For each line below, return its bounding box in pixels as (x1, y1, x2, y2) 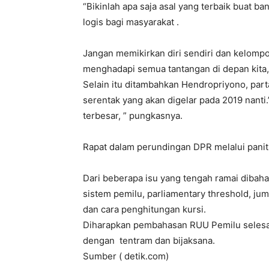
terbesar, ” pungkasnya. (83, 110, 183, 121)
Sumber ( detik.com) (83, 250, 169, 262)
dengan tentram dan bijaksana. (83, 235, 215, 246)
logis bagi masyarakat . (83, 16, 179, 28)
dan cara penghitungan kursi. (83, 204, 206, 215)
